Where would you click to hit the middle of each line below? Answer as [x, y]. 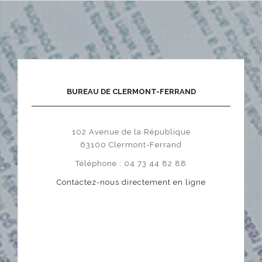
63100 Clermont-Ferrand [131, 144]
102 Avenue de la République [131, 132]
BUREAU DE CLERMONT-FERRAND [131, 91]
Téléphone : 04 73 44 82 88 [131, 163]
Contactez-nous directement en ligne [131, 182]
